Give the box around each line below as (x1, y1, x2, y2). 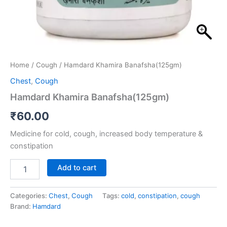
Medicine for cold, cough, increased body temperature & (10, 129, 203, 138)
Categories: (10, 192, 49, 200)
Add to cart (57, 163, 96, 173)
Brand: (10, 202, 32, 211)
